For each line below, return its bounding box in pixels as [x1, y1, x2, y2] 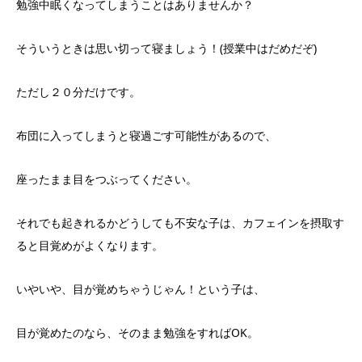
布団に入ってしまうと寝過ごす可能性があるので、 [16, 128, 276, 143]
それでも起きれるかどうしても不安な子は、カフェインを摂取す [16, 215, 344, 230]
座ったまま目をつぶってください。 [16, 171, 197, 187]
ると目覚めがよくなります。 [16, 238, 163, 253]
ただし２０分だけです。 [16, 84, 141, 99]
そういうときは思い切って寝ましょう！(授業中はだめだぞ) [16, 40, 317, 56]
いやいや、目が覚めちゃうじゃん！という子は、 [16, 281, 265, 297]
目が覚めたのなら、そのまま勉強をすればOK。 [16, 325, 259, 340]
